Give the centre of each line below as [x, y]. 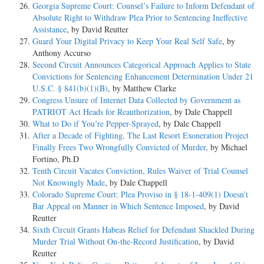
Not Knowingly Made [69, 182]
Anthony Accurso [62, 52]
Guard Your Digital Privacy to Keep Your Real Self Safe [127, 41]
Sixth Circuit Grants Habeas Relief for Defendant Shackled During [143, 229]
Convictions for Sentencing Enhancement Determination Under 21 [143, 76]
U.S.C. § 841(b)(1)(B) [70, 88]
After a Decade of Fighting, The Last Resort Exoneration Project [141, 135]
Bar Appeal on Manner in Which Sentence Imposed [118, 206]
